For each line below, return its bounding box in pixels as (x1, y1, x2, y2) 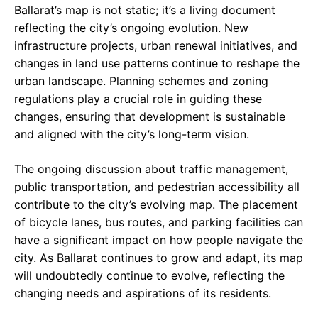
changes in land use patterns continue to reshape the (14, 55, 300, 70)
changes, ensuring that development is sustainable (14, 109, 285, 124)
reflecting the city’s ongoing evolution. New (14, 20, 248, 35)
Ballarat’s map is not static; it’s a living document (14, 2, 275, 17)
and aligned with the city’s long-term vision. (14, 126, 249, 141)
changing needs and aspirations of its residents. (14, 285, 271, 300)
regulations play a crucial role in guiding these (14, 91, 262, 106)
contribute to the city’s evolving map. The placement (14, 197, 298, 212)
